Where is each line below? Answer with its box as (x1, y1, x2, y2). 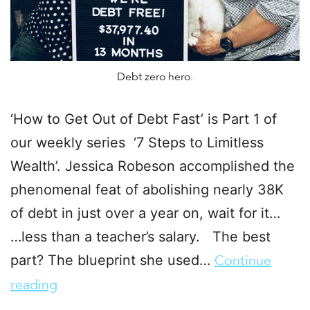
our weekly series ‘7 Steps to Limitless (10, 134, 264, 152)
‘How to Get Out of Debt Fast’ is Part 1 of (10, 111, 277, 128)
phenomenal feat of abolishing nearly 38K (10, 181, 284, 199)
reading (10, 277, 57, 294)
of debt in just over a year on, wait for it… (10, 205, 297, 222)
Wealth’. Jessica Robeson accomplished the (10, 158, 295, 175)
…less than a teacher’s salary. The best (10, 228, 271, 246)
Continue (215, 253, 271, 270)
